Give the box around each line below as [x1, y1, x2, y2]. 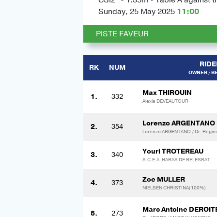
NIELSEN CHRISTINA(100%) [142, 184, 206, 191]
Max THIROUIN [142, 88, 192, 97]
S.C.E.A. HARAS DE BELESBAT [142, 156, 210, 163]
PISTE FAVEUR [95, 28, 149, 39]
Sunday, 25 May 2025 [98, 6, 175, 17]
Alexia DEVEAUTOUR [142, 97, 188, 105]
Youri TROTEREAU [142, 146, 203, 156]
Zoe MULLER [142, 174, 185, 184]
